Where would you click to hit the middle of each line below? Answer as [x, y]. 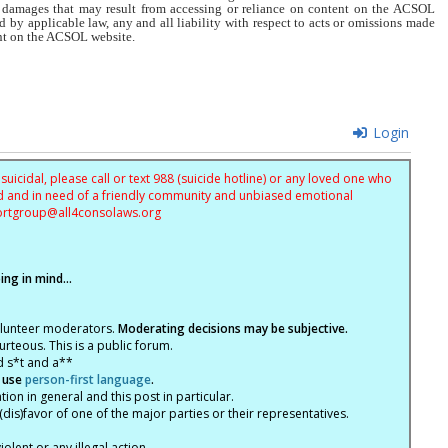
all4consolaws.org [109, 212]
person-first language [87, 379]
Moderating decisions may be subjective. [232, 328]
